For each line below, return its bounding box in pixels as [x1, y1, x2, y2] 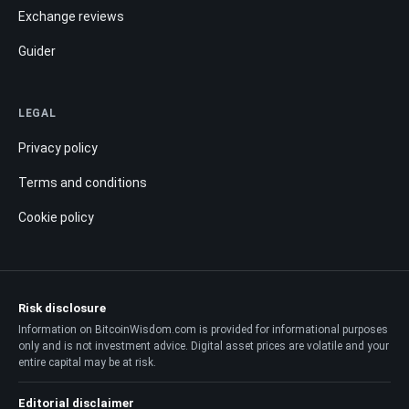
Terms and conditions [18, 175, 147, 191]
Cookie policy [18, 210, 94, 225]
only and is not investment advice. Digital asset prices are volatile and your [18, 340, 389, 353]
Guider [18, 44, 56, 59]
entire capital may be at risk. [18, 356, 156, 370]
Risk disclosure [18, 301, 106, 316]
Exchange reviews [18, 9, 124, 25]
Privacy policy [18, 141, 98, 156]
